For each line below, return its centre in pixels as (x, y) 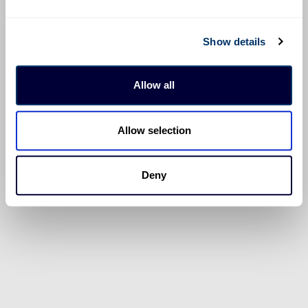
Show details (234, 41)
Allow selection (154, 130)
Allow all (154, 85)
